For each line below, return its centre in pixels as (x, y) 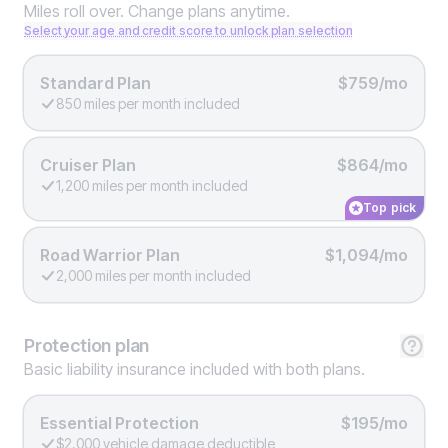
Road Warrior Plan (110, 255)
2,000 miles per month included (153, 276)
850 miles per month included (148, 104)
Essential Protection (119, 423)
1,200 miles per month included (152, 186)
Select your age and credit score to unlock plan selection (188, 31)
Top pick (389, 208)
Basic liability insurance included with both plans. (194, 369)
